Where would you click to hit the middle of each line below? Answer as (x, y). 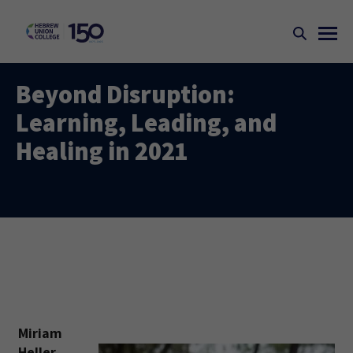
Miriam (40, 333)
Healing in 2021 (102, 150)
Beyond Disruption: (125, 94)
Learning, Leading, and (146, 122)
